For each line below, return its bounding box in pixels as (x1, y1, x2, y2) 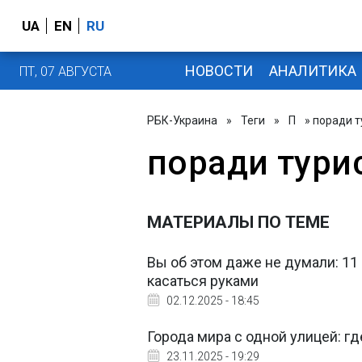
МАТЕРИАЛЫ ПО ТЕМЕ (147, 213, 330, 232)
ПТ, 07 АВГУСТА (19, 63, 112, 79)
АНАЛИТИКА (268, 61, 356, 79)
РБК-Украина (147, 114, 217, 127)
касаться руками (147, 272, 259, 289)
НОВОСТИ (184, 61, 253, 79)
